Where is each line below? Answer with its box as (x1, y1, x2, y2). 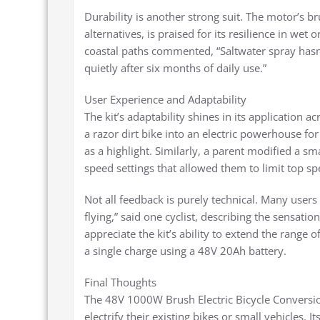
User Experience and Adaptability (84, 92, 246, 107)
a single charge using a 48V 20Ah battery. (84, 244, 286, 259)
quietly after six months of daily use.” (84, 61, 266, 76)
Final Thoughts (84, 275, 156, 290)
